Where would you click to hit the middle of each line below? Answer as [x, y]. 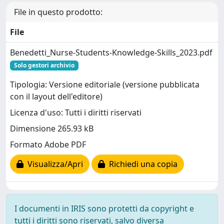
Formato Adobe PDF [48, 145]
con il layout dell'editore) [56, 97]
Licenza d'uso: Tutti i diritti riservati [76, 113]
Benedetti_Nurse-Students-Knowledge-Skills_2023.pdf [111, 52]
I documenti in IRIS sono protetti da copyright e [104, 208]
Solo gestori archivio [44, 65]
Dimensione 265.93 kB [52, 129]
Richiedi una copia [141, 164]
